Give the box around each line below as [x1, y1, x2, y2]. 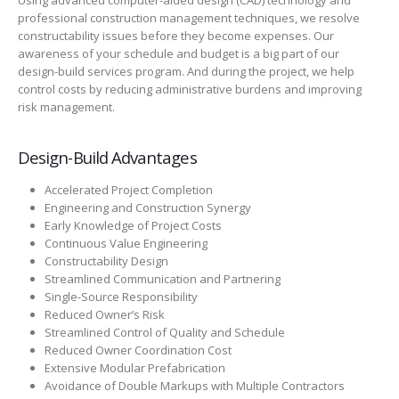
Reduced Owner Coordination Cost [44, 342, 232, 359]
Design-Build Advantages [18, 146, 197, 169]
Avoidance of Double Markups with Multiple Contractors [44, 378, 345, 395]
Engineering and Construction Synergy [44, 199, 251, 216]
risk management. [18, 99, 115, 116]
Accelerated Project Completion [44, 182, 213, 199]
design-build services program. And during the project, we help [18, 63, 354, 80]
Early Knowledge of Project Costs [44, 217, 222, 234]
